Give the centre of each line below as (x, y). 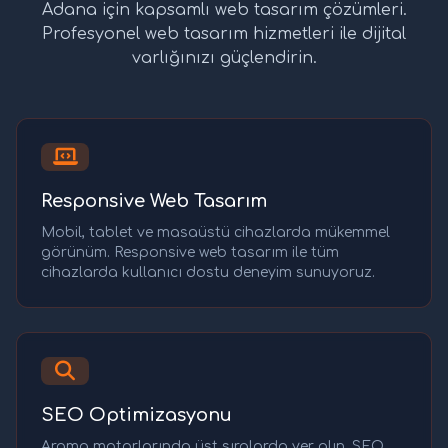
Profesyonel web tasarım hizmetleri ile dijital (224, 33)
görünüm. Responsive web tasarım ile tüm (190, 252)
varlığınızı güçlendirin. (224, 57)
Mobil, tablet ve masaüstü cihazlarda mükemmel (215, 232)
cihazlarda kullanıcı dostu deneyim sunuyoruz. (208, 272)
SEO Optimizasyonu (136, 414)
